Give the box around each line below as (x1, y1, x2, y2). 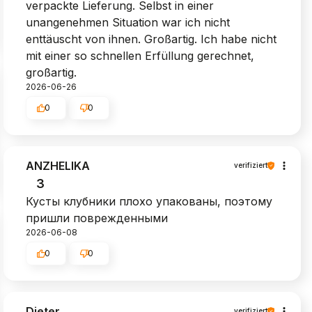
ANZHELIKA (26, 158, 91, 173)
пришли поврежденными (26, 210, 169, 225)
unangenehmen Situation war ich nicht (26, 15, 231, 29)
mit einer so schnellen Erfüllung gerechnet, (26, 48, 255, 63)
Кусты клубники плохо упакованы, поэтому (26, 194, 273, 208)
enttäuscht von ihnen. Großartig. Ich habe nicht (26, 31, 277, 46)
